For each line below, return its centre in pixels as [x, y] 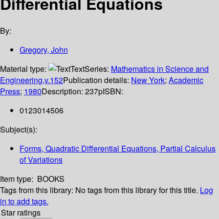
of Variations [41, 160]
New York [148, 80]
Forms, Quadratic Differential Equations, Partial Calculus [118, 149]
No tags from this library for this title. [137, 190]
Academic [186, 80]
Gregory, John [44, 50]
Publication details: [97, 80]
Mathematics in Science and [160, 69]
